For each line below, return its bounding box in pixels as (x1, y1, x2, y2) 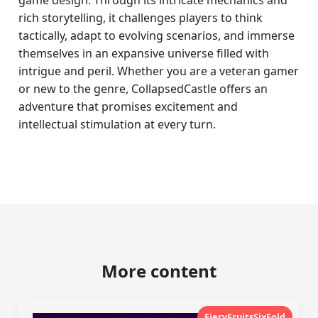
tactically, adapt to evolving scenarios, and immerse (18, 28, 295, 43)
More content (102, 259, 216, 283)
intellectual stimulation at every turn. (18, 116, 216, 132)
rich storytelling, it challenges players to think (18, 10, 263, 26)
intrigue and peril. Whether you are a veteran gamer (18, 63, 300, 79)
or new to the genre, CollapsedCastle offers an (18, 81, 268, 97)
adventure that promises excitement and (18, 99, 238, 114)
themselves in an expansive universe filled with (18, 45, 270, 61)
